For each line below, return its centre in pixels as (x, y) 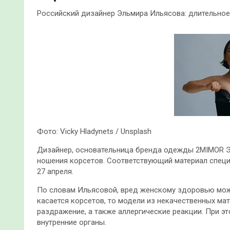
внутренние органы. (72, 222)
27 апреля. (55, 171)
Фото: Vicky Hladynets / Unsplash (94, 131)
